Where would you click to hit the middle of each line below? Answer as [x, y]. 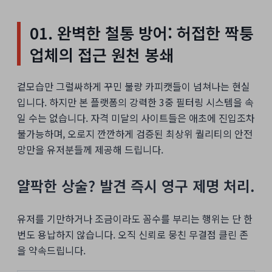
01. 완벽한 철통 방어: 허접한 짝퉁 [142, 32]
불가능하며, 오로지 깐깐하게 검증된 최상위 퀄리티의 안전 [135, 134]
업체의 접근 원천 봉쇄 [102, 54]
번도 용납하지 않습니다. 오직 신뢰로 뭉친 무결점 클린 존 [133, 235]
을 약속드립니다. [51, 250]
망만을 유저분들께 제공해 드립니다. [90, 150]
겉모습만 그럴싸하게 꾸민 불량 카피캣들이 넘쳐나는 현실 [134, 87]
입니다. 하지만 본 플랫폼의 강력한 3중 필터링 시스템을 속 [135, 102]
